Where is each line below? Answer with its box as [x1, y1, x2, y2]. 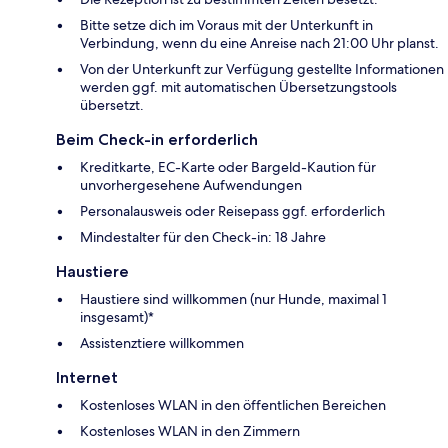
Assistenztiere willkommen [80, 334, 244, 353]
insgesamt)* [80, 308, 154, 327]
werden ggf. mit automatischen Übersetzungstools [80, 78, 397, 97]
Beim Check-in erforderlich [56, 130, 258, 150]
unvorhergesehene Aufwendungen [80, 176, 302, 195]
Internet [56, 368, 118, 388]
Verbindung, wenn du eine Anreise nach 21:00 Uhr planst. [80, 34, 439, 53]
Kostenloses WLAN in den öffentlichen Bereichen [80, 396, 386, 415]
